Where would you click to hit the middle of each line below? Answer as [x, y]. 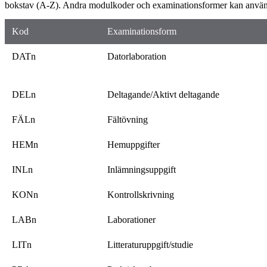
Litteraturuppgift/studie [150, 244]
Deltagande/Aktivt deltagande [163, 94]
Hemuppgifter [133, 144]
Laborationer [131, 219]
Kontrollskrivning [141, 194]
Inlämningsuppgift [142, 169]
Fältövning [128, 119]
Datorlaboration [137, 56]
